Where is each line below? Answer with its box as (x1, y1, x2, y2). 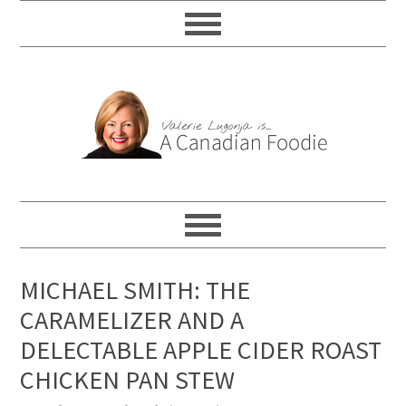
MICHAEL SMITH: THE (20, 274, 251, 306)
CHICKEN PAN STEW (20, 363, 236, 396)
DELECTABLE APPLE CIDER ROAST (20, 333, 382, 366)
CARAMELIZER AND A (20, 304, 245, 336)
